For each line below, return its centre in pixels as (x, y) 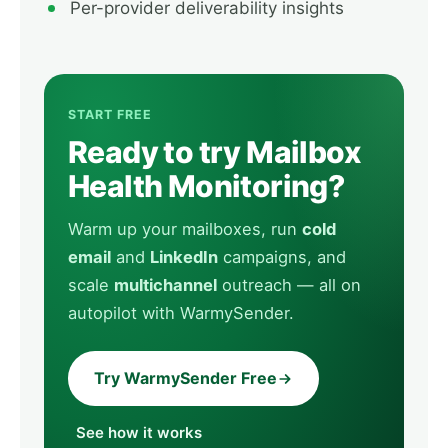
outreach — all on (289, 285)
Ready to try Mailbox (214, 152)
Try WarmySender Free (185, 378)
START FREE (110, 114)
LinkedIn (184, 257)
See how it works (139, 432)
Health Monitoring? (206, 186)
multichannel (165, 285)
